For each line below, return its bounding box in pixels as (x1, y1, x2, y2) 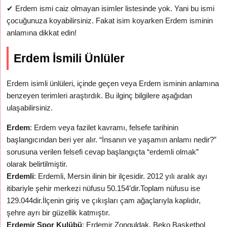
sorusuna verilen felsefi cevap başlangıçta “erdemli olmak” (7, 147, 199, 156)
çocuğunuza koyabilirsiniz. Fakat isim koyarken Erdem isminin (7, 16, 213, 25)
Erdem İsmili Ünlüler (14, 52, 125, 65)
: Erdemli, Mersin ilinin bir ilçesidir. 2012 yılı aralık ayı (34, 172, 208, 180)
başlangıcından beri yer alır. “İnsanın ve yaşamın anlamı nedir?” (7, 135, 217, 144)
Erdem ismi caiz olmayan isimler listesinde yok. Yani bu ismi (13, 4, 215, 13)
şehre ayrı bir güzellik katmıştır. (7, 208, 110, 217)
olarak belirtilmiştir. (7, 160, 68, 168)
